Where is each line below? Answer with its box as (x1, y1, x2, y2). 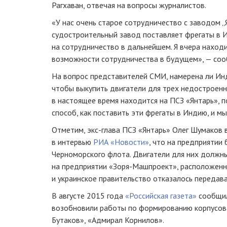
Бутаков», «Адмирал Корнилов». (52, 215, 164, 225)
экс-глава (87, 125, 120, 135)
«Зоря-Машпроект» (109, 161, 177, 171)
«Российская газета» (125, 191, 197, 201)
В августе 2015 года (52, 191, 125, 201)
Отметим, (52, 125, 87, 135)
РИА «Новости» (93, 137, 149, 147)
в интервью (52, 137, 93, 147)
